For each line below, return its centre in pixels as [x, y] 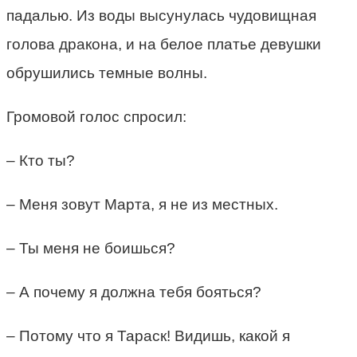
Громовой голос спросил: [96, 116]
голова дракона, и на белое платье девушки [164, 44]
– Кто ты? [41, 160]
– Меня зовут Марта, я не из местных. [142, 204]
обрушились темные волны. [107, 73]
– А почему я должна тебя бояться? [134, 292]
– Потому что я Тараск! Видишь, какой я [148, 335]
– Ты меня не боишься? [91, 248]
